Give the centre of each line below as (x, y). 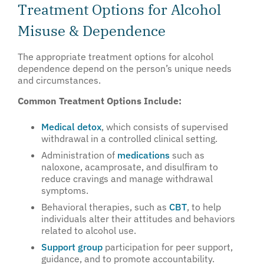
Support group (72, 247)
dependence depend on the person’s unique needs (125, 69)
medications (143, 155)
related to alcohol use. (89, 231)
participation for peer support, (168, 247)
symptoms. (65, 191)
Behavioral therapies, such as (105, 207)
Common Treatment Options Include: (100, 100)
